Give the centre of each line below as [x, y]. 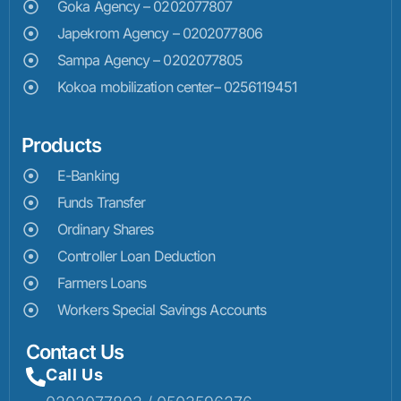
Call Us [75, 375]
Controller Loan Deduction [137, 256]
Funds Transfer [102, 203]
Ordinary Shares [106, 230]
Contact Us [75, 352]
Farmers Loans [102, 283]
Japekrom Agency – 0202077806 [160, 34]
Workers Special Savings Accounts [162, 310]
